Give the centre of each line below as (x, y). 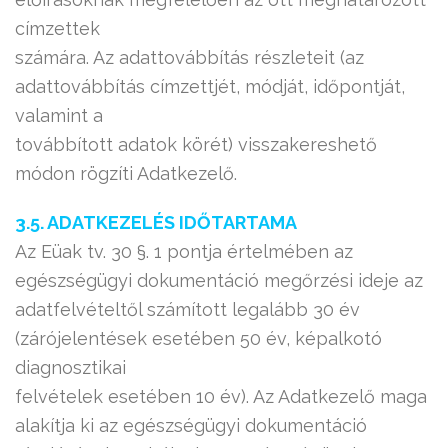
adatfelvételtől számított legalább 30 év (187, 309)
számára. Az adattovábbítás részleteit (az (189, 57)
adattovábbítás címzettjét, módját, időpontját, (210, 86)
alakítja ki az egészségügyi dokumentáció (191, 425)
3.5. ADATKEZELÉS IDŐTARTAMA (156, 222)
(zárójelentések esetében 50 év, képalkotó (198, 338)
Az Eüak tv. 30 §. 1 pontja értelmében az (184, 251)
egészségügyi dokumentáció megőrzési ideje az (219, 280)
